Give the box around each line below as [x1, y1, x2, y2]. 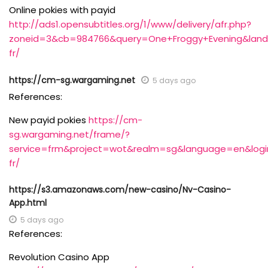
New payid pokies [9, 113, 89, 126]
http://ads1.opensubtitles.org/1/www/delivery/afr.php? [9, 17, 251, 31]
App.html [9, 196, 47, 209]
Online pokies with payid [9, 3, 115, 16]
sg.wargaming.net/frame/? [9, 127, 130, 141]
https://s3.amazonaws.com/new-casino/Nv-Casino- [9, 183, 231, 196]
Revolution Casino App [9, 250, 109, 263]
